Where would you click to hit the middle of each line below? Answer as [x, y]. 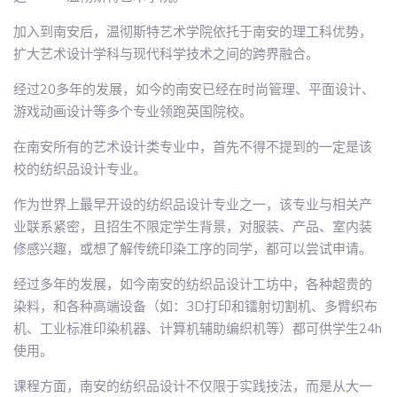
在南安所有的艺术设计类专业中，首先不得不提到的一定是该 [193, 147]
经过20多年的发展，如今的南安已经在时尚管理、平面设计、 [194, 90]
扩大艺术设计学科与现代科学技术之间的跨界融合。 [166, 54]
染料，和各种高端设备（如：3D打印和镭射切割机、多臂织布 [195, 307]
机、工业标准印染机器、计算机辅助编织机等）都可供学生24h [198, 329]
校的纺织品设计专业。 [80, 169]
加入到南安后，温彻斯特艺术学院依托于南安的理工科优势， [193, 32]
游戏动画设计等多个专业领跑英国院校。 [133, 112]
